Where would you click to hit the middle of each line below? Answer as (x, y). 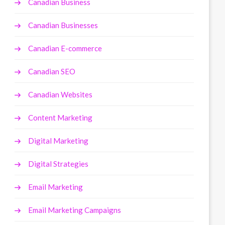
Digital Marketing (59, 141)
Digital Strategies (59, 164)
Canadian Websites (61, 95)
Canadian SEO (52, 72)
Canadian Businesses (63, 25)
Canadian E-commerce (65, 48)
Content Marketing (61, 118)
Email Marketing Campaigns (75, 210)
